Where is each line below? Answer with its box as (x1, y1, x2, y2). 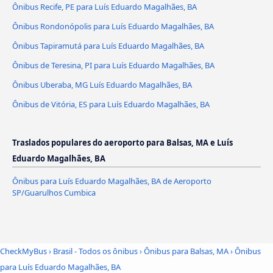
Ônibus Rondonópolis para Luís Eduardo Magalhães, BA (12, 21, 214, 32)
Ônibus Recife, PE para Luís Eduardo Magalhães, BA (12, 1, 197, 13)
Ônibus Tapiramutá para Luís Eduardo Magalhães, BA (12, 40, 204, 52)
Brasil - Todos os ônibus (53, 245, 138, 257)
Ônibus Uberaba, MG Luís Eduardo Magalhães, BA (12, 79, 192, 91)
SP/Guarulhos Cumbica (12, 187, 96, 199)
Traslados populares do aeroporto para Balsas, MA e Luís (12, 137, 233, 149)
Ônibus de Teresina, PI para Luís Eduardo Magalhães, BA (12, 60, 214, 71)
